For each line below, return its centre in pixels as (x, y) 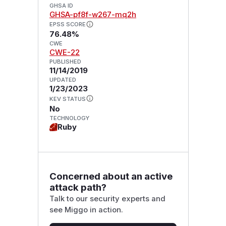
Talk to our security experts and (107, 199)
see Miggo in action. (86, 210)
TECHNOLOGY (69, 118)
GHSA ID (61, 5)
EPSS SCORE (67, 24)
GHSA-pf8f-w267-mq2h (93, 14)
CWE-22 (64, 53)
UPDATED (63, 80)
